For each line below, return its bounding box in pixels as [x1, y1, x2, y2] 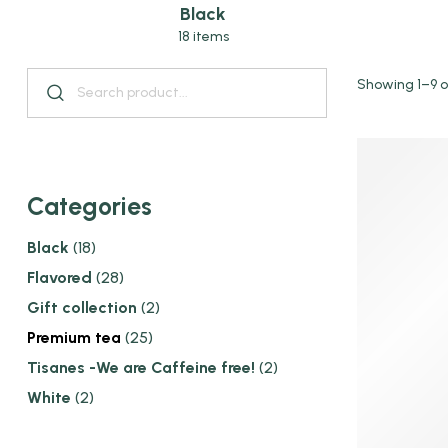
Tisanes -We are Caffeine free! [27, 358, 255, 378]
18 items [177, 27, 229, 45]
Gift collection [27, 298, 137, 318]
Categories [27, 191, 152, 222]
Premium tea [27, 328, 121, 348]
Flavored [27, 268, 92, 288]
